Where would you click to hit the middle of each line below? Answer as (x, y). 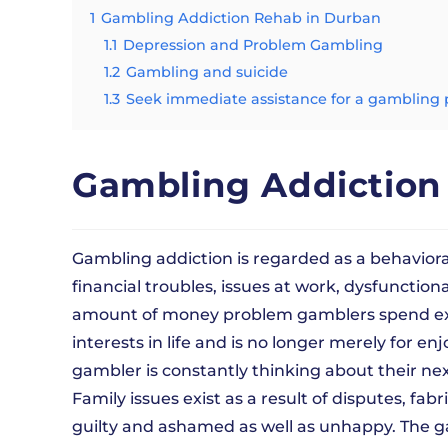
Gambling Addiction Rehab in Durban (241, 18)
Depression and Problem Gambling (253, 45)
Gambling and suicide (207, 72)
